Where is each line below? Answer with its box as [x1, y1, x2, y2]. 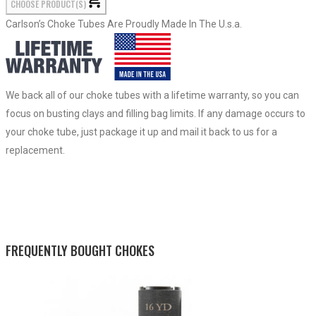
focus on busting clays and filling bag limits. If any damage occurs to [6, 107, 305, 119]
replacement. [6, 144, 65, 156]
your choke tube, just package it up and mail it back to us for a [6, 126, 277, 138]
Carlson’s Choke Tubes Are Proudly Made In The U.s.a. [6, 18, 242, 30]
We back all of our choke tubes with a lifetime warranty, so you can [6, 89, 299, 101]
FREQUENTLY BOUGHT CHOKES [6, 241, 154, 260]
